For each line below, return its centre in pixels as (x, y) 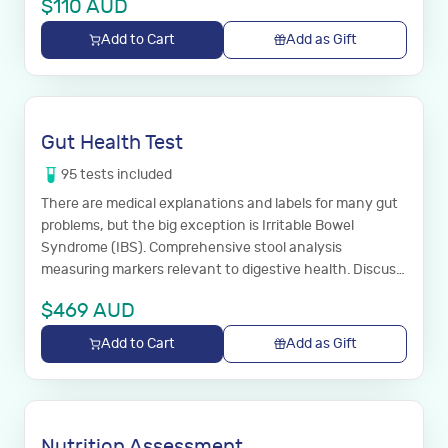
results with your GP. (107, 292)
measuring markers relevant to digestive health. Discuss (222, 270)
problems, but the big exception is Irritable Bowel (197, 226)
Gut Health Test (112, 143)
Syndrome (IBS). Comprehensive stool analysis (191, 248)
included (143, 175)
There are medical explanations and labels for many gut (219, 204)
